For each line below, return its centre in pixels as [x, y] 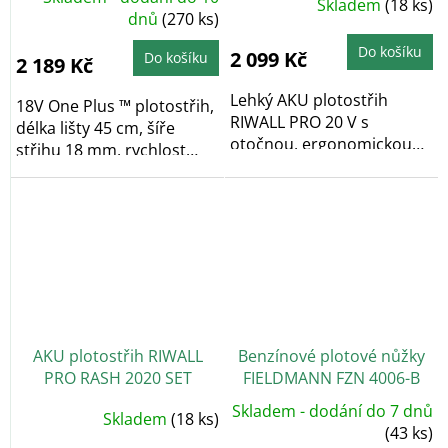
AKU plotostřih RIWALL [117, 356]
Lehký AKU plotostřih [309, 99]
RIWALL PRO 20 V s [299, 121]
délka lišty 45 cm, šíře [95, 127]
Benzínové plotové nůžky [331, 356]
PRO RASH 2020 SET [117, 378]
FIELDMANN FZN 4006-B [331, 378]
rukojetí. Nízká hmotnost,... [331, 165]
